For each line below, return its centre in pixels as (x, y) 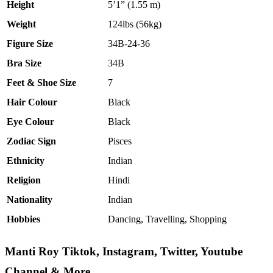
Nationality (30, 200)
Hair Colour (32, 102)
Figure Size (30, 44)
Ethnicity (26, 161)
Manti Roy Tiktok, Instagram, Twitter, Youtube (124, 251)
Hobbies (23, 219)
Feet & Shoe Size (41, 83)
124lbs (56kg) (135, 24)
